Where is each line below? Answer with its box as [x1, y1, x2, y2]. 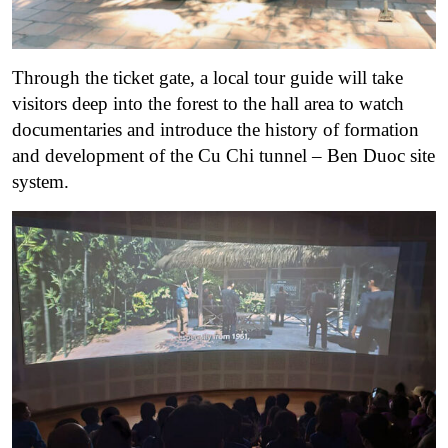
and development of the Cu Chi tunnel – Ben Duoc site [12, 145, 435, 167]
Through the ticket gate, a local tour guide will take [12, 67, 403, 89]
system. [12, 171, 69, 193]
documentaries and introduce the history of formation [12, 119, 419, 141]
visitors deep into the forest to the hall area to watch [12, 93, 404, 115]
